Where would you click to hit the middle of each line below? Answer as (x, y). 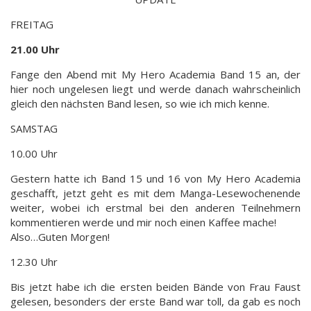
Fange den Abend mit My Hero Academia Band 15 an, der (155, 74)
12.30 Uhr (34, 261)
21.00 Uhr (35, 49)
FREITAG (32, 24)
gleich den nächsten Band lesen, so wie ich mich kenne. (140, 103)
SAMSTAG (34, 128)
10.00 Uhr (34, 153)
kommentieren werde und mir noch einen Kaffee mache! (143, 222)
